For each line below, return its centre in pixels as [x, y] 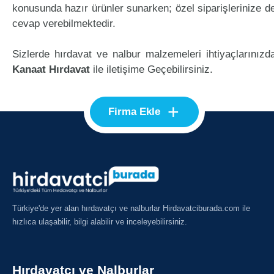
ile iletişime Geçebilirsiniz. [151, 69]
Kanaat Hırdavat [51, 69]
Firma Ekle [135, 112]
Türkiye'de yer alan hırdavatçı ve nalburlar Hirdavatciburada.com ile [131, 208]
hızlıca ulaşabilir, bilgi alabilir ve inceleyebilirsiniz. [100, 221]
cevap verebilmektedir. [64, 24]
